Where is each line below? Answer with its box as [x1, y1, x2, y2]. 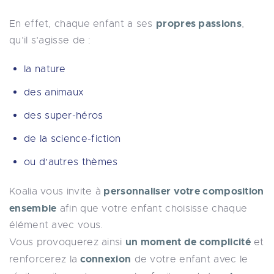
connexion [77, 253, 131, 265]
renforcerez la [9, 253, 78, 265]
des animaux [24, 86, 84, 98]
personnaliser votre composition [101, 185, 264, 198]
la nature [24, 63, 66, 75]
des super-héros [24, 109, 103, 122]
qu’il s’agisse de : [9, 34, 91, 46]
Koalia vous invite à [9, 185, 101, 198]
